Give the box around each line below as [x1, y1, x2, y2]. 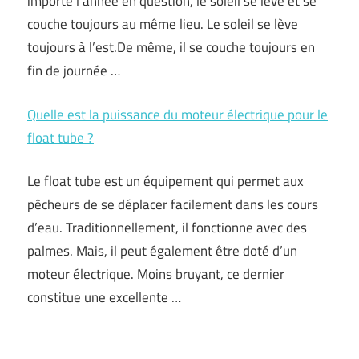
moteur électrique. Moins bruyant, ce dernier [27, 264, 284, 284]
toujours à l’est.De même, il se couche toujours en [27, 37, 315, 58]
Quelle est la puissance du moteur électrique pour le [27, 103, 328, 125]
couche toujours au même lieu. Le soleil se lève [27, 14, 298, 34]
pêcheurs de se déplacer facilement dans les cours [27, 194, 318, 215]
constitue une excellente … [27, 287, 181, 308]
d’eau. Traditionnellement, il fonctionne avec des [27, 217, 307, 238]
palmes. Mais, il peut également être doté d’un [27, 240, 297, 261]
